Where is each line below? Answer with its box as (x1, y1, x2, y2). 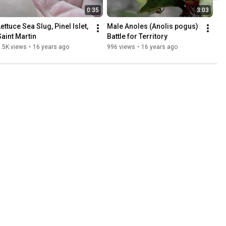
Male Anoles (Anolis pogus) (107, 22, 198, 31)
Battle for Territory (107, 32, 167, 41)
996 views (107, 43, 135, 51)
